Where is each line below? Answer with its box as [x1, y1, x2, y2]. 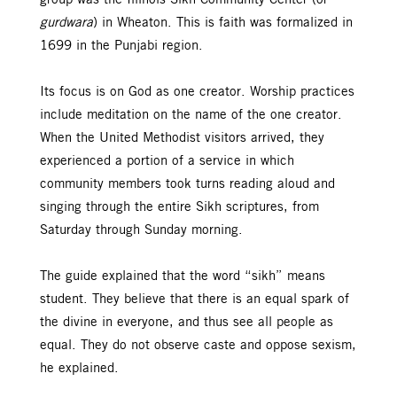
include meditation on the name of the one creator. [40, 107, 342, 122]
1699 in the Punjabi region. [40, 38, 212, 53]
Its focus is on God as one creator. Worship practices [40, 84, 354, 99]
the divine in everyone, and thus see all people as [40, 315, 333, 330]
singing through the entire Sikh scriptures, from [40, 199, 319, 214]
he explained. [40, 361, 123, 376]
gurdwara [40, 15, 93, 30]
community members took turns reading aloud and [40, 176, 335, 191]
